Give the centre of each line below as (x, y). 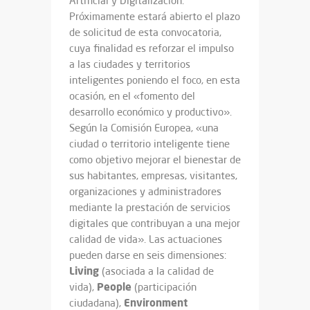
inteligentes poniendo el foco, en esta (155, 80)
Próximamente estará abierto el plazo (155, 16)
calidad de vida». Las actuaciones (146, 239)
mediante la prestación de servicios (150, 207)
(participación (164, 286)
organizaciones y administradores (145, 191)
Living (84, 270)
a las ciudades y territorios (130, 64)
